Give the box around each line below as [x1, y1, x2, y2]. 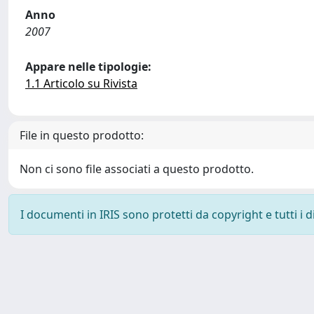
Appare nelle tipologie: [25, 59, 151, 74]
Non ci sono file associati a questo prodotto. [20, 161, 254, 177]
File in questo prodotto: [20, 128, 144, 143]
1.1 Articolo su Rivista [25, 76, 137, 91]
